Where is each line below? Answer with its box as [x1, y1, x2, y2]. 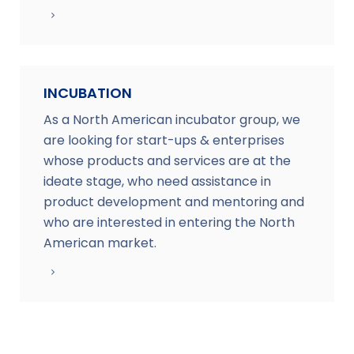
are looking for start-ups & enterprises [43, 130, 284, 149]
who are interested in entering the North [43, 213, 295, 232]
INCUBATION [43, 82, 132, 103]
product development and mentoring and [43, 192, 304, 211]
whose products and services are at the [43, 151, 291, 170]
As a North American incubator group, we [43, 110, 300, 129]
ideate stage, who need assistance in [43, 171, 271, 190]
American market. [43, 233, 156, 252]
